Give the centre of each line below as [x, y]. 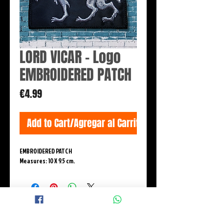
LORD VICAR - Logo [70, 57]
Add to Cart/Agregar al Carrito [85, 123]
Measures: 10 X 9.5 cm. [47, 161]
